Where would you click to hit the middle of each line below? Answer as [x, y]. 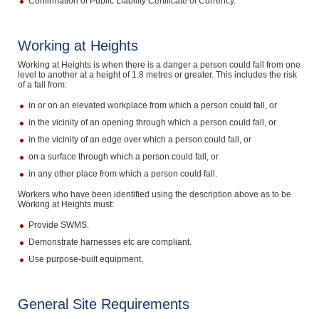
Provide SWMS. [58, 225]
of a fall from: [42, 85]
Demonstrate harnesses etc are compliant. [110, 242]
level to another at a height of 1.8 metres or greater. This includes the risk [157, 75]
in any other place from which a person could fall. [122, 174]
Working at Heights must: [66, 204]
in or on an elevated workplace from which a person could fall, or [152, 105]
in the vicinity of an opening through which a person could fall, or [152, 122]
